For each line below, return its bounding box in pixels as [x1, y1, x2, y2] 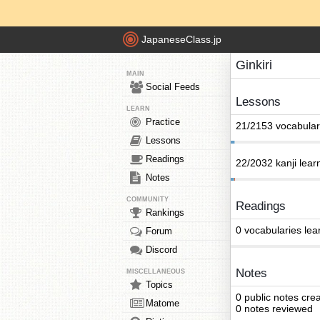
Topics [146, 279, 173, 290]
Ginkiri [236, 58, 272, 72]
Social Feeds [146, 81, 200, 92]
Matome [146, 298, 179, 309]
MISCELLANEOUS [126, 268, 185, 275]
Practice [146, 116, 180, 127]
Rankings [146, 207, 184, 218]
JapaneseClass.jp [141, 34, 221, 46]
